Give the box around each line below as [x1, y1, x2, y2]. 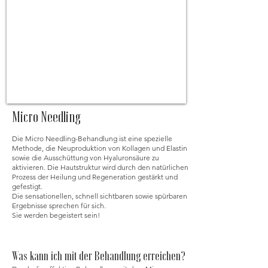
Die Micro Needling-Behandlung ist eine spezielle [12, 134, 172, 143]
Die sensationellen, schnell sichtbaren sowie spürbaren [12, 191, 187, 200]
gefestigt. [12, 182, 42, 191]
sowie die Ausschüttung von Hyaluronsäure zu [12, 153, 159, 162]
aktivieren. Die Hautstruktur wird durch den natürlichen [12, 163, 188, 172]
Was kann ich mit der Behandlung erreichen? [12, 249, 185, 262]
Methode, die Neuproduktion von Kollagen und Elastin [12, 144, 187, 153]
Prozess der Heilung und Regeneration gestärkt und [12, 172, 178, 181]
